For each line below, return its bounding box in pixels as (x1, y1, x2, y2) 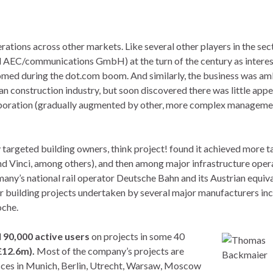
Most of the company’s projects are (35, 245, 184, 257)
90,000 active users (3, 230, 90, 242)
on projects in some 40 (90, 230, 185, 242)
